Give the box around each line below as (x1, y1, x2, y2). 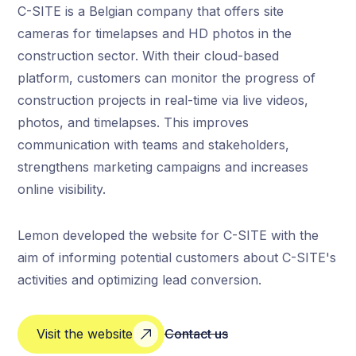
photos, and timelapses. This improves (17, 114, 250, 130)
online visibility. (17, 180, 106, 197)
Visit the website (37, 326, 133, 342)
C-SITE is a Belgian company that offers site (17, 2, 284, 19)
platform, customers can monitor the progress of (17, 69, 316, 86)
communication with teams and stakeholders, (17, 136, 290, 153)
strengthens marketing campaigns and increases (17, 158, 309, 175)
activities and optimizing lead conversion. (17, 271, 262, 288)
